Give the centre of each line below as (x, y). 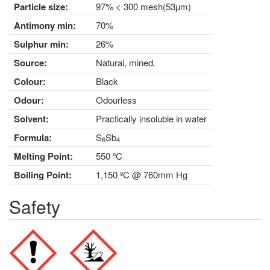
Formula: (33, 137)
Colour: (30, 81)
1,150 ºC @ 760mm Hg (142, 174)
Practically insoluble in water (151, 118)
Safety (35, 206)
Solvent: (31, 118)
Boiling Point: (43, 174)
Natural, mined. (126, 62)
